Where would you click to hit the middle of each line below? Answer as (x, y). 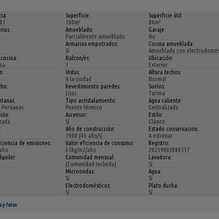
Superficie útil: (165, 15)
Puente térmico (84, 107)
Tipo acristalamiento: (91, 100)
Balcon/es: (77, 57)
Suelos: (157, 86)
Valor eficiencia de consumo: (100, 142)
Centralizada (163, 107)
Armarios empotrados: (92, 43)
